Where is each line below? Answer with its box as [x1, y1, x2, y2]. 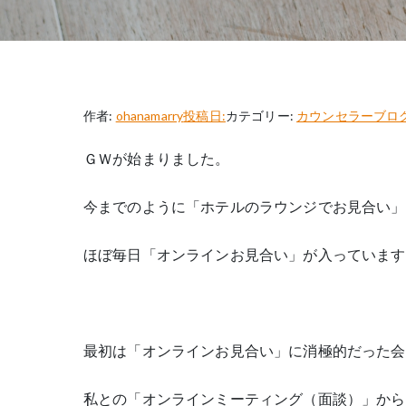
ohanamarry [115, 108, 184, 123]
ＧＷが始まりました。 [83, 150, 230, 167]
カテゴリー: [225, 108, 297, 123]
